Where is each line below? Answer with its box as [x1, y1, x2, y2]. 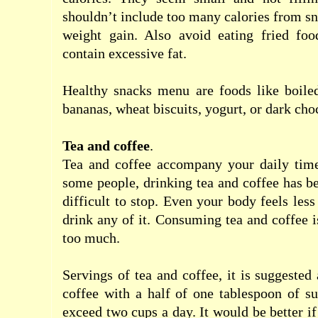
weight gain [62, 27, 134, 43]
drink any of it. [62, 212, 155, 227]
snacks [114, 82, 153, 98]
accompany [157, 156, 222, 172]
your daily [228, 156, 289, 172]
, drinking [135, 175, 197, 190]
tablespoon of [219, 285, 300, 301]
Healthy [62, 82, 108, 98]
